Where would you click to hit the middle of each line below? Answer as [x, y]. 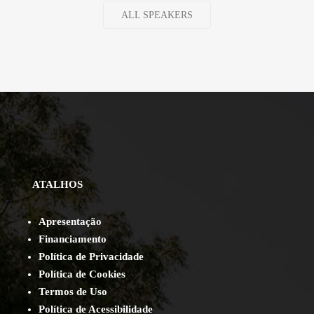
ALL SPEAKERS [157, 15]
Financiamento [73, 239]
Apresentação [70, 222]
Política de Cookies [82, 274]
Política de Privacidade [91, 257]
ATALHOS [47, 185]
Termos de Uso [73, 292]
